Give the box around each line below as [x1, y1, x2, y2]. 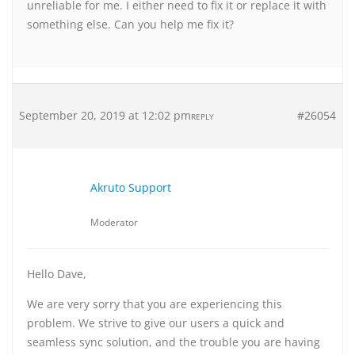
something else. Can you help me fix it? [27, 17, 234, 32]
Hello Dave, [27, 266, 86, 281]
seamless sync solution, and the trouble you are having [27, 334, 320, 349]
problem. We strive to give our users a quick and [27, 315, 284, 330]
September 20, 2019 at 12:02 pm [19, 108, 191, 123]
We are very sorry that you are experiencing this [27, 296, 282, 311]
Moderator [90, 216, 138, 229]
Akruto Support [90, 180, 171, 195]
